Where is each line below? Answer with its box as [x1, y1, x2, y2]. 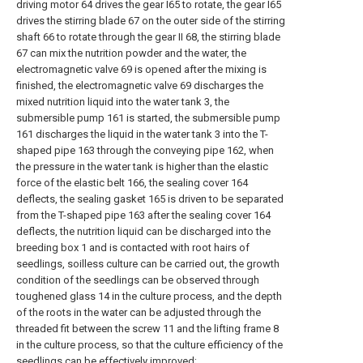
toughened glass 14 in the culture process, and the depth [16, 290, 282, 302]
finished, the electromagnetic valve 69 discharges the [16, 79, 263, 92]
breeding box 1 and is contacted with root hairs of [16, 241, 250, 254]
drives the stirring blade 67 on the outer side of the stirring [16, 15, 285, 27]
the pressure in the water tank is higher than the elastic [16, 160, 268, 173]
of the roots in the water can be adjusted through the [16, 306, 261, 318]
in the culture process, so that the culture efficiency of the [16, 339, 283, 351]
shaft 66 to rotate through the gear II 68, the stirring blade [16, 31, 280, 43]
